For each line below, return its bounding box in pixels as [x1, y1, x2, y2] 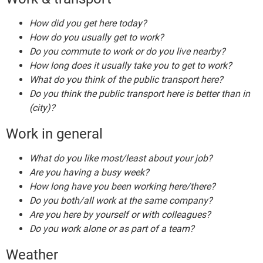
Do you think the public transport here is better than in [29, 88, 250, 100]
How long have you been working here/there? [29, 181, 215, 193]
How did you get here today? [29, 18, 147, 29]
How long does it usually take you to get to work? [29, 60, 232, 72]
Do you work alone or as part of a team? [29, 223, 194, 235]
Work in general [6, 126, 103, 143]
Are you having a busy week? [29, 167, 149, 178]
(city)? [29, 102, 55, 114]
